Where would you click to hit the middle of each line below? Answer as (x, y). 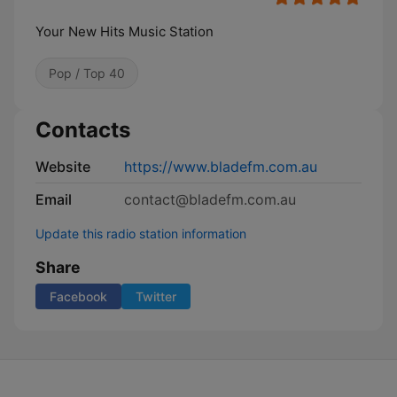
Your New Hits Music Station (125, 31)
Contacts (83, 130)
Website (63, 167)
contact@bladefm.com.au (210, 199)
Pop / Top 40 (87, 73)
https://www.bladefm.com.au (221, 167)
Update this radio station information (141, 234)
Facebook (78, 296)
